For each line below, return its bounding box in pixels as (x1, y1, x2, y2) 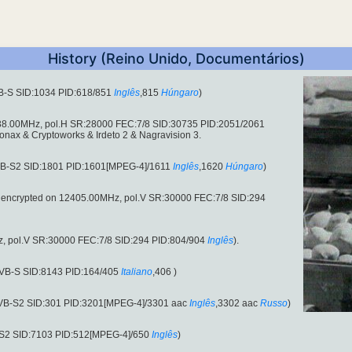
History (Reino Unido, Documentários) (47, 50, 305, 68)
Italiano (121, 266, 152, 278)
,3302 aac (215, 298, 258, 310)
